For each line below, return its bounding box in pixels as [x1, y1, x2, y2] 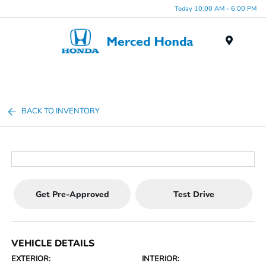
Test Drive [173, 188, 214, 200]
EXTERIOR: [11, 254, 51, 264]
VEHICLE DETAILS [11, 237, 95, 250]
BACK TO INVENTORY [21, 106, 100, 116]
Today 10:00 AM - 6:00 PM [175, 4, 256, 13]
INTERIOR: [142, 254, 179, 264]
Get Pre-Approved [35, 188, 109, 200]
